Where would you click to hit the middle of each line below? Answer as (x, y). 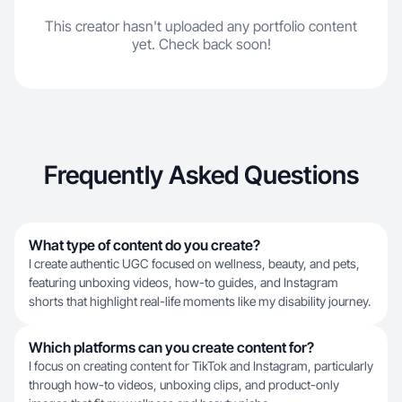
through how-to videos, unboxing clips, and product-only (184, 385)
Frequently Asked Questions (201, 175)
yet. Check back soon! (201, 44)
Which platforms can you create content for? (171, 347)
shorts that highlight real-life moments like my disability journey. (200, 301)
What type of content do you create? (144, 245)
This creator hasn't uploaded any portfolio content (201, 26)
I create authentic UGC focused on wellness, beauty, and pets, (194, 263)
